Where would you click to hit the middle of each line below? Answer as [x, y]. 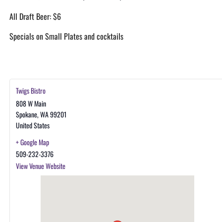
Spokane [26, 114]
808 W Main [31, 103]
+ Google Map [32, 142]
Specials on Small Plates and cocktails [66, 36]
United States [32, 125]
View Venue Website [40, 166]
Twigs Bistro [30, 90]
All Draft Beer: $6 [35, 16]
